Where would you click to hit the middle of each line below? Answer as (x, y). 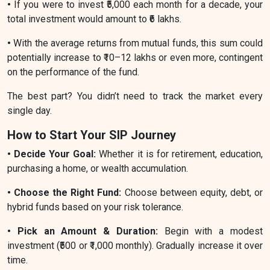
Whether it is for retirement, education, (181, 154)
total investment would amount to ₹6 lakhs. (94, 19)
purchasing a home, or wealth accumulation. (98, 168)
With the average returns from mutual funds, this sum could (138, 43)
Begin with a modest (214, 231)
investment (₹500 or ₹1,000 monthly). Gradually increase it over (135, 245)
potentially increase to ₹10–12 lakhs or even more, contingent (135, 57)
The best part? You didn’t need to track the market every (135, 96)
